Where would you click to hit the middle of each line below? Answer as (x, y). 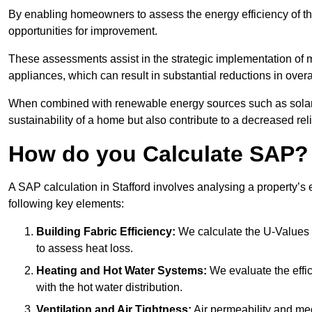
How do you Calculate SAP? (158, 154)
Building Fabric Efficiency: (106, 232)
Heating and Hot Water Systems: (122, 271)
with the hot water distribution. (109, 288)
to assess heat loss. (85, 249)
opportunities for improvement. (83, 31)
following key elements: (66, 204)
